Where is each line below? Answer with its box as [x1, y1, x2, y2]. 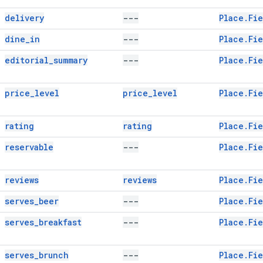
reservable [5, 141, 53, 153]
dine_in [5, 33, 40, 45]
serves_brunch [5, 249, 69, 261]
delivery [5, 12, 44, 23]
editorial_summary [5, 54, 87, 66]
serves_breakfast [5, 216, 82, 228]
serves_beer [5, 195, 59, 207]
